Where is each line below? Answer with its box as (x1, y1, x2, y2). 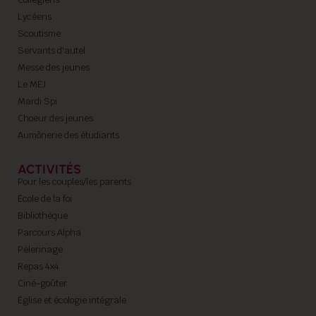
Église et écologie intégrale (18, 293, 126, 306)
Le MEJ (18, 78, 46, 90)
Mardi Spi (18, 95, 57, 107)
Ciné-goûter (18, 276, 67, 289)
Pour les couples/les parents (18, 175, 131, 188)
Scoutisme (18, 27, 61, 39)
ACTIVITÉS (18, 161, 81, 176)
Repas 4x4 (18, 260, 59, 272)
